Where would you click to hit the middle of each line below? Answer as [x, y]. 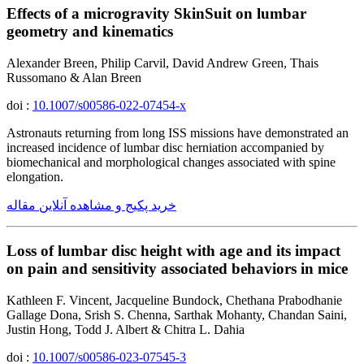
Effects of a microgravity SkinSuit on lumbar [156, 13]
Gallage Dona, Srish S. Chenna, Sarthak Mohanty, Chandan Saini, [177, 315]
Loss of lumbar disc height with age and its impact [173, 251]
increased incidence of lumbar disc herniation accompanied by [165, 147]
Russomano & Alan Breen [74, 77]
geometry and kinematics [90, 31]
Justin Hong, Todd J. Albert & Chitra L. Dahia [126, 329]
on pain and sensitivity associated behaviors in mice [177, 269]
